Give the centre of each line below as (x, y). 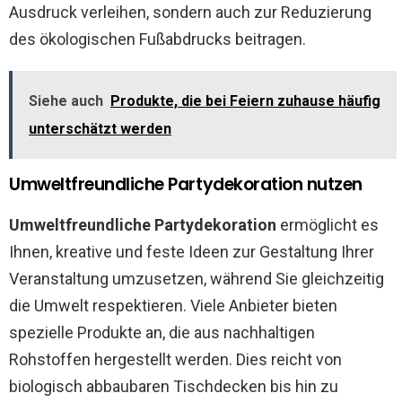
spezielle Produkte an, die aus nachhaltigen (162, 332)
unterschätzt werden (100, 129)
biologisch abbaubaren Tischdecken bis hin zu (174, 386)
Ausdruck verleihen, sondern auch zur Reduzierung (190, 12)
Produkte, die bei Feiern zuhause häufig (245, 101)
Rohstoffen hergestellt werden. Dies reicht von (175, 359)
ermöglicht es (328, 225)
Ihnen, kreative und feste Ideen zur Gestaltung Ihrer (192, 252)
